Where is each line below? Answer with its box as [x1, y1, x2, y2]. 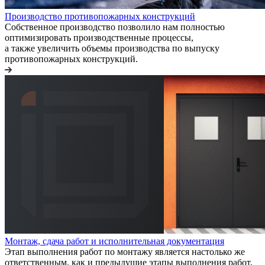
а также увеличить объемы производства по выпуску [5, 43, 219, 54]
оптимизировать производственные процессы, [5, 33, 193, 43]
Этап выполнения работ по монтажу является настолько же [5, 247, 245, 257]
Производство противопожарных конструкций [5, 11, 195, 22]
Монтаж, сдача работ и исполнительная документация [5, 236, 224, 247]
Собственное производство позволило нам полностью [5, 22, 225, 33]
